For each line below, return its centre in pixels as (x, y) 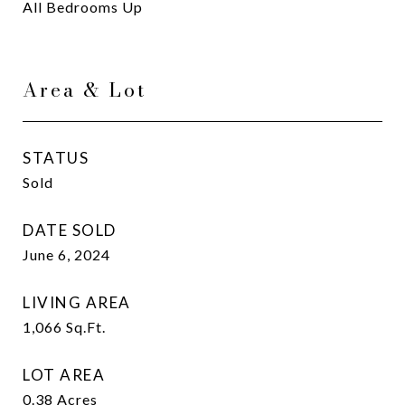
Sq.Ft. (86, 327)
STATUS (56, 158)
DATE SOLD (70, 230)
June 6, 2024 (66, 254)
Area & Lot (85, 89)
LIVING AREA (77, 302)
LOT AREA (64, 375)
